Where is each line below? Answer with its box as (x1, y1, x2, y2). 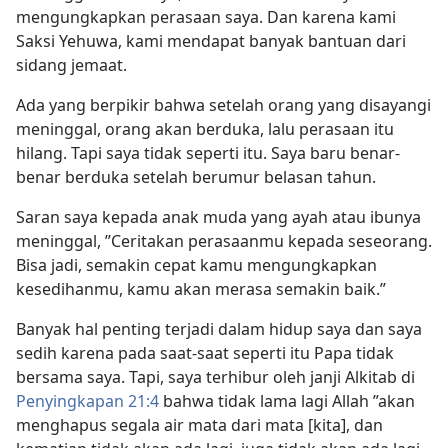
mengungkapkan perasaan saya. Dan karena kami (16, 5, 396, 28)
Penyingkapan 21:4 (16, 389, 159, 412)
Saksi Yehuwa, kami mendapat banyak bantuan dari (16, 29, 406, 52)
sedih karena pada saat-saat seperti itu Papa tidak (16, 341, 394, 364)
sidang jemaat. (16, 53, 127, 76)
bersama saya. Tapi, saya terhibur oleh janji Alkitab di (16, 365, 415, 388)
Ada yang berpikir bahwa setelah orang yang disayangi (16, 93, 431, 116)
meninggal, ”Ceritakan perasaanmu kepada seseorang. (16, 229, 432, 252)
